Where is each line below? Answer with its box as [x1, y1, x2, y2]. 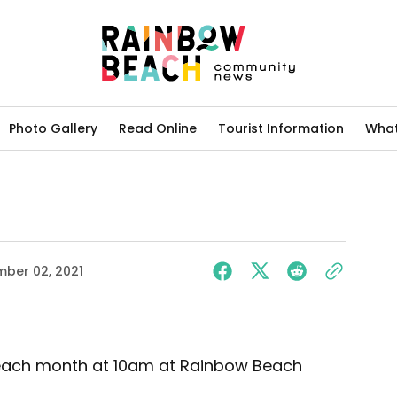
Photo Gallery [9, 119, 97, 137]
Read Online [119, 119, 197, 137]
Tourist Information [218, 119, 344, 137]
